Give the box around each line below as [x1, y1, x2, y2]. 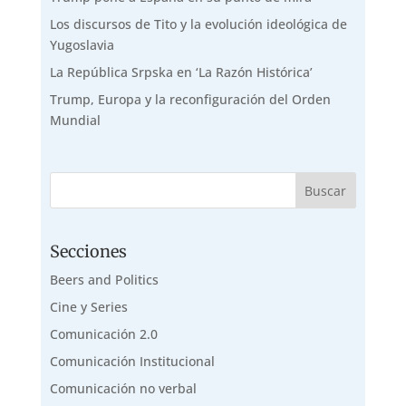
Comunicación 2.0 [49, 325, 158, 343]
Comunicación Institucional [49, 353, 215, 371]
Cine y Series [49, 298, 128, 316]
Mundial [49, 111, 101, 130]
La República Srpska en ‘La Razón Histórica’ [49, 63, 313, 82]
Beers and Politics [49, 271, 159, 289]
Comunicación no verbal [49, 380, 197, 398]
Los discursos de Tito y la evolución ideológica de [49, 15, 347, 34]
